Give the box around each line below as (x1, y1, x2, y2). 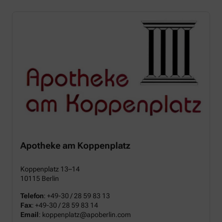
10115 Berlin (20, 174, 59, 182)
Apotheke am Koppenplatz (20, 140, 130, 151)
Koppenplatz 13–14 (20, 165, 80, 173)
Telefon (20, 191, 44, 200)
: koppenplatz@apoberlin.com (39, 210, 131, 219)
